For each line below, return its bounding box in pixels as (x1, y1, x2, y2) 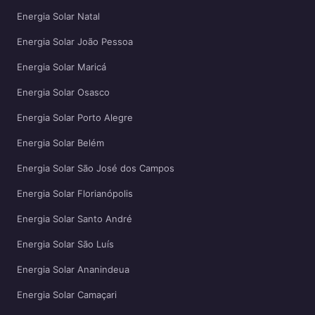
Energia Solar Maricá (17, 61, 106, 72)
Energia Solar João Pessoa (17, 36, 133, 47)
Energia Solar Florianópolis (17, 188, 133, 199)
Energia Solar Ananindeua (17, 264, 129, 275)
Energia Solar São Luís (17, 238, 114, 250)
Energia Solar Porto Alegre (17, 112, 133, 123)
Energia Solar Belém (17, 137, 104, 148)
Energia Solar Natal (17, 11, 100, 22)
